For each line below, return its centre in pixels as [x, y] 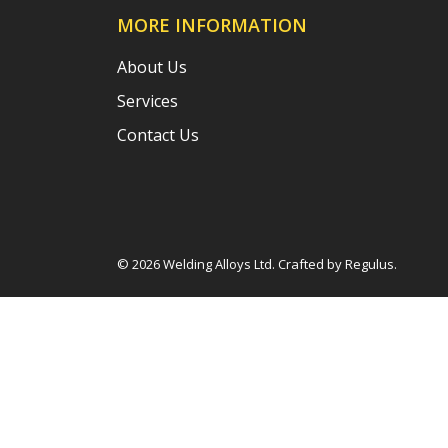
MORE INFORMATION [212, 25]
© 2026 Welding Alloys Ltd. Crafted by [231, 264]
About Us [152, 67]
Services [147, 101]
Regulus [369, 264]
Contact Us [158, 135]
